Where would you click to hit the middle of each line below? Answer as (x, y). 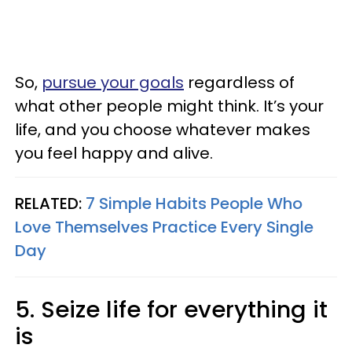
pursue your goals (113, 82)
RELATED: (50, 203)
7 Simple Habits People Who (194, 203)
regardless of (239, 82)
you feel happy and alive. (114, 153)
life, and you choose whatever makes (163, 129)
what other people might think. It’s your (169, 106)
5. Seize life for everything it (171, 309)
